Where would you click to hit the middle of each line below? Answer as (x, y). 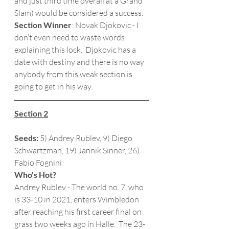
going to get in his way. (54, 86)
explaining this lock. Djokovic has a (76, 50)
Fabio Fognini (38, 163)
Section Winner (43, 25)
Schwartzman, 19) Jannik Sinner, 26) (78, 150)
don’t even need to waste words (70, 37)
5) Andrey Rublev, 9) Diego (86, 138)
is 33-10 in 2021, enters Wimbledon (77, 199)
